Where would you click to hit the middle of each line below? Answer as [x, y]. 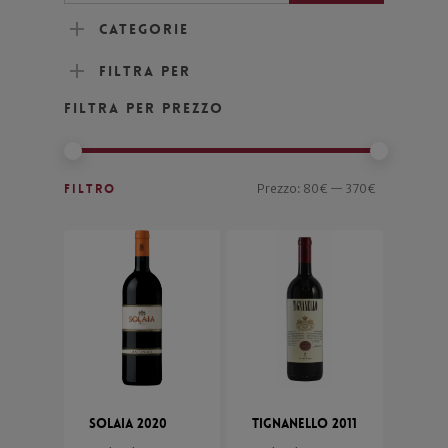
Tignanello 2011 [304, 424]
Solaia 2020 [128, 424]
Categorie [144, 28]
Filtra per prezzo [144, 107]
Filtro [90, 188]
